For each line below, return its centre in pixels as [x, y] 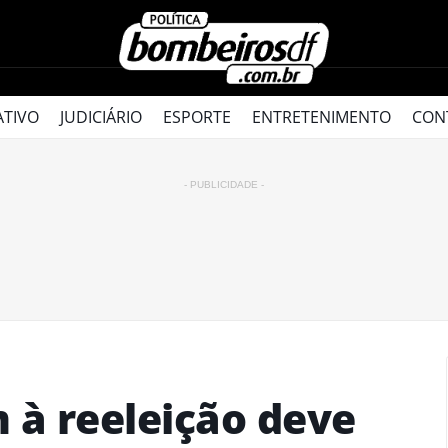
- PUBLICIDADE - [224, 184]
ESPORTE [196, 117]
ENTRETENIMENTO [321, 117]
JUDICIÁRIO [100, 117]
